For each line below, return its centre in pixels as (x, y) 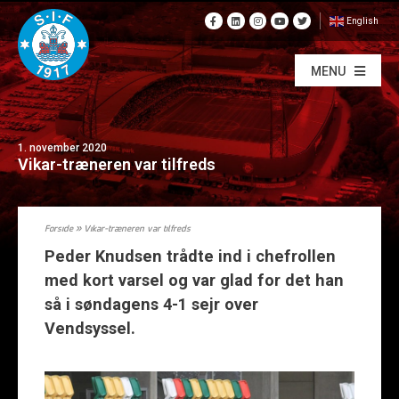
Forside (59, 229)
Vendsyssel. (92, 328)
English (362, 21)
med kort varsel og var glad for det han (194, 280)
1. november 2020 (62, 147)
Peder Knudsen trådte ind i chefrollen (190, 256)
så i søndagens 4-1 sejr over (151, 304)
